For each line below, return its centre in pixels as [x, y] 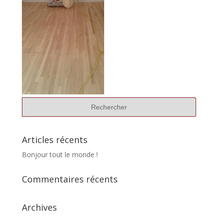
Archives [39, 207]
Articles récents [54, 140]
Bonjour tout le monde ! [60, 154]
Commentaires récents [70, 179]
